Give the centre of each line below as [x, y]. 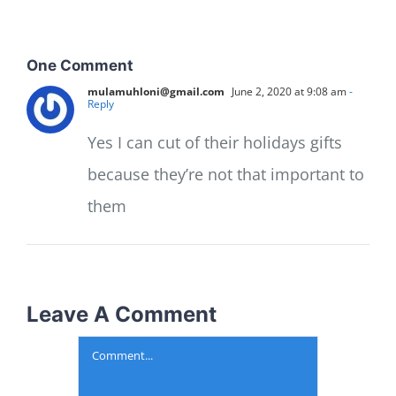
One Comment [80, 65]
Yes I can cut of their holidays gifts [215, 142]
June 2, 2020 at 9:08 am [288, 91]
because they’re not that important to [226, 174]
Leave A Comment [122, 314]
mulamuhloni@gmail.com [156, 91]
